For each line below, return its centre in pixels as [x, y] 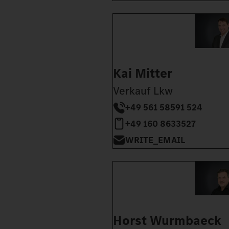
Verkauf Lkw [143, 90]
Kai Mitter [143, 73]
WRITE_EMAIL [155, 140]
